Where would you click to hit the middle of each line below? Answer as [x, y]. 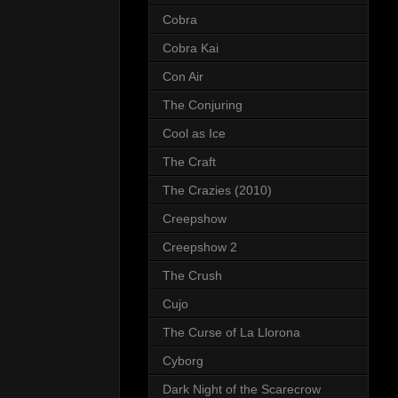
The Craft [189, 162]
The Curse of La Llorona [231, 333]
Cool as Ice [194, 134]
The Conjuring [203, 105]
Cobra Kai [191, 48]
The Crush [192, 276]
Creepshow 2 [200, 247]
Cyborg [183, 361]
